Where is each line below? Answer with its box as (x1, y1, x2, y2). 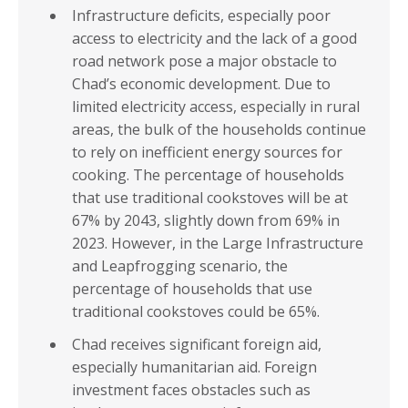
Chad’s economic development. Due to (72, 74, 331, 95)
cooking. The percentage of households (72, 165, 344, 186)
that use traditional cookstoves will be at (72, 188, 348, 209)
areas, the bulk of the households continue (72, 119, 366, 140)
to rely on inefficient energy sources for (72, 142, 342, 163)
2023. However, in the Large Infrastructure (72, 233, 363, 254)
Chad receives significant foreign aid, (72, 334, 321, 355)
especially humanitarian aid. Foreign (72, 357, 317, 378)
